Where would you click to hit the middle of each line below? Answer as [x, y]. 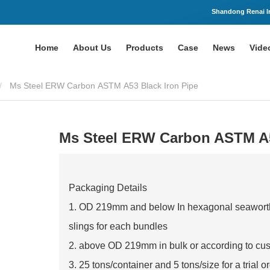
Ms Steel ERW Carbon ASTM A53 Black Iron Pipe [104, 86]
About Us [92, 48]
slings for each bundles [119, 226]
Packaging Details [108, 188]
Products [145, 48]
